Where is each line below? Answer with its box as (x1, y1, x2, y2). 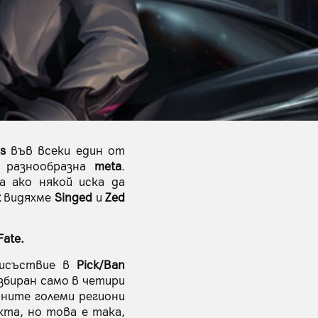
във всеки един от (5, 142, 126, 158)
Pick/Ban (77, 256, 126, 272)
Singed (54, 189, 92, 204)
